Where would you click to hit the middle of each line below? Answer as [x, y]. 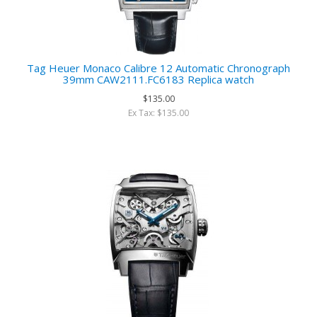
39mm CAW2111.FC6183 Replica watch [158, 79]
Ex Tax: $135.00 [158, 113]
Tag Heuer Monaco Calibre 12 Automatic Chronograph [158, 68]
